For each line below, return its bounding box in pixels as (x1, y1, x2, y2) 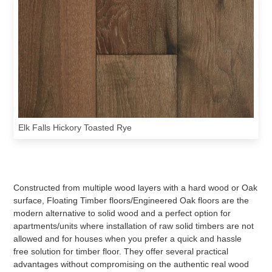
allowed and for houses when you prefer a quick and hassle (13, 234, 242, 243)
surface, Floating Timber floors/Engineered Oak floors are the (13, 195, 250, 205)
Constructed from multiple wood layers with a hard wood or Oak (13, 183, 258, 192)
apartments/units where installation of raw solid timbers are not (13, 221, 254, 231)
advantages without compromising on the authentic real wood (13, 259, 250, 269)
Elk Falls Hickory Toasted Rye (18, 123, 132, 132)
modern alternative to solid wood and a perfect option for (13, 208, 231, 218)
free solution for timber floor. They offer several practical (13, 246, 229, 256)
